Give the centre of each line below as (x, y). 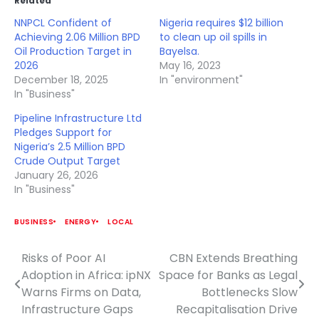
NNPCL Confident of (63, 22)
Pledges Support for (63, 132)
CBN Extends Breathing (234, 258)
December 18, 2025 (61, 79)
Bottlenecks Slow (250, 292)
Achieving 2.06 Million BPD (77, 37)
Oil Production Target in (73, 51)
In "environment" (201, 79)
